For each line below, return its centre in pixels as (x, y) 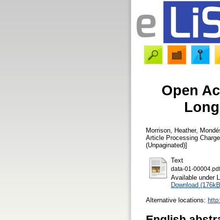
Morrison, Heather (171, 130)
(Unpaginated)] (166, 145)
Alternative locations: (177, 200)
